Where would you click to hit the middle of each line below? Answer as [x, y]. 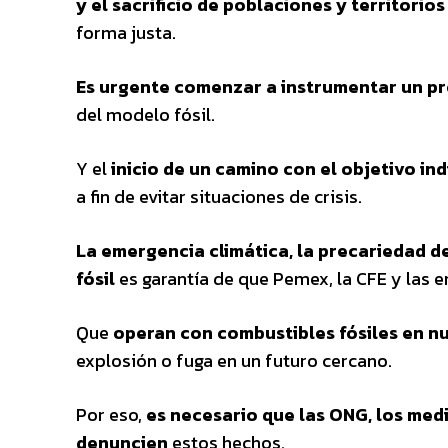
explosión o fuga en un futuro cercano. [234, 360]
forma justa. [126, 32]
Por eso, [111, 414]
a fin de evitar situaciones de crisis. [219, 196]
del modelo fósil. [145, 114]
